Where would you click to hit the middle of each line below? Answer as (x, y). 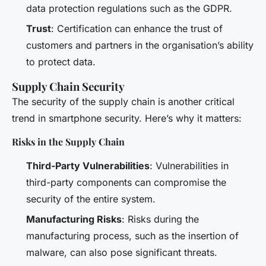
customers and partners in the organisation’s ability (140, 45)
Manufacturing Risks (74, 219)
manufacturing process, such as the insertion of (132, 236)
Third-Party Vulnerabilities (88, 166)
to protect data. (61, 62)
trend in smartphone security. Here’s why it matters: (127, 118)
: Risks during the (160, 219)
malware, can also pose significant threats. (122, 253)
